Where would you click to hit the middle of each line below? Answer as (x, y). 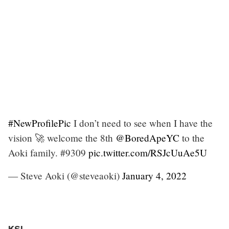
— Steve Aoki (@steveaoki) (65, 175)
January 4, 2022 (154, 175)
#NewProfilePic (40, 123)
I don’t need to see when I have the (142, 123)
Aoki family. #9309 (48, 152)
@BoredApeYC (147, 138)
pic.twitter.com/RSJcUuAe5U (148, 152)
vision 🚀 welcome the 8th (62, 138)
